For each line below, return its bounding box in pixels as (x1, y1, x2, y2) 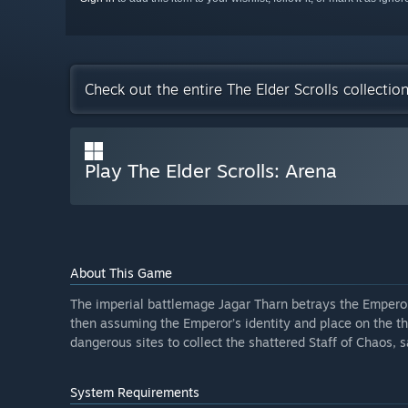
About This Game (70, 264, 172, 280)
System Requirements (70, 383, 199, 400)
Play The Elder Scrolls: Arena (85, 158, 337, 182)
